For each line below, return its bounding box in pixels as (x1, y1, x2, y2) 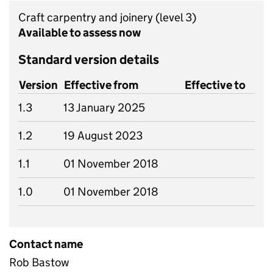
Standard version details (18, 52, 159, 68)
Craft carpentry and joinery (18, 10, 155, 24)
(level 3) (155, 10, 196, 24)
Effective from (64, 78, 138, 92)
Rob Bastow (9, 255, 69, 269)
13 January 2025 (63, 101, 145, 115)
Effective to (185, 78, 246, 92)
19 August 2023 (63, 129, 143, 143)
